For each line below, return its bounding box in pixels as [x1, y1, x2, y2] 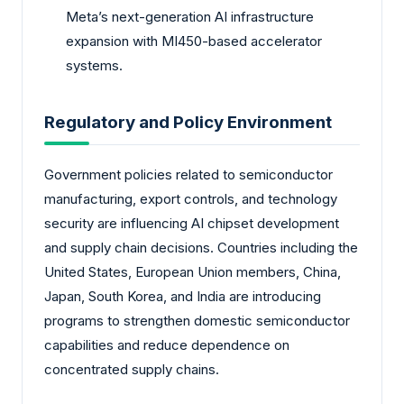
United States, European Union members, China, [44, 262, 341, 280]
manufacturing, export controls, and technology [44, 189, 337, 207]
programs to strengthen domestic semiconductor [44, 311, 350, 329]
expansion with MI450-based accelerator [66, 32, 322, 50]
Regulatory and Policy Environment [44, 111, 332, 133]
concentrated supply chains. [44, 360, 219, 378]
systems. [66, 57, 123, 75]
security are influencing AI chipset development [44, 214, 339, 232]
